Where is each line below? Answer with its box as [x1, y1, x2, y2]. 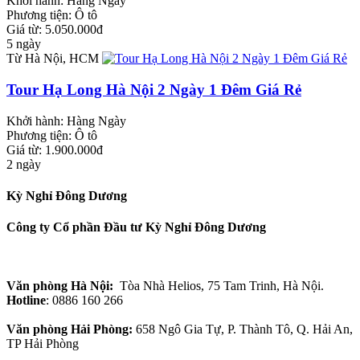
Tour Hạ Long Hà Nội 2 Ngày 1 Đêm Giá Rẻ [6, 80, 301, 98]
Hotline [6, 293, 46, 308]
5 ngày [6, 37, 41, 51]
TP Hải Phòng [6, 337, 79, 351]
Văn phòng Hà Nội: [6, 279, 113, 293]
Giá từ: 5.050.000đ [6, 22, 103, 37]
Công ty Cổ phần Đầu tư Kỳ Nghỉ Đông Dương [6, 220, 266, 235]
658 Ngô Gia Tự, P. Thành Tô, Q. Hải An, [136, 322, 353, 337]
